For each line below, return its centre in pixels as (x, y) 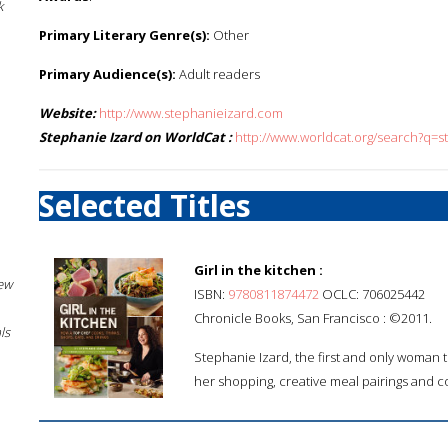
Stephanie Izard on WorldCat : (135, 137)
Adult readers (218, 74)
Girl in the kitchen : (258, 270)
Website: (67, 113)
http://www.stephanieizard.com (191, 113)
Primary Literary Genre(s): (124, 35)
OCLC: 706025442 (372, 294)
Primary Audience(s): (107, 74)
